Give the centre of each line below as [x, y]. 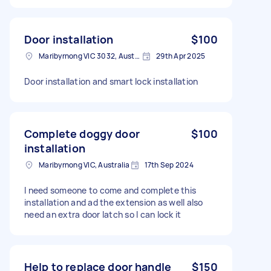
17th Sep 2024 [169, 165]
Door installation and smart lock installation [111, 81]
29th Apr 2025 [181, 56]
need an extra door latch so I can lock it [103, 214]
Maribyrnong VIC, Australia [84, 165]
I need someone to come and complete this [110, 190]
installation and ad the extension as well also [114, 202]
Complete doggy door [82, 133]
